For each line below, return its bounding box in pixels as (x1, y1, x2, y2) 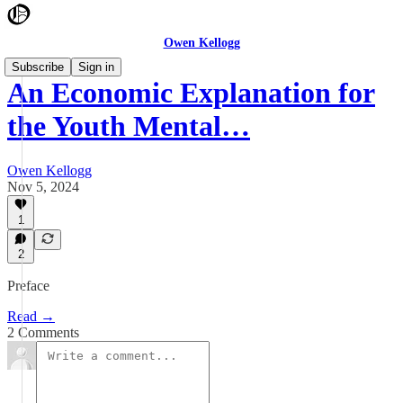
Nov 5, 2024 (7, 178, 79, 194)
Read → (7, 309, 55, 324)
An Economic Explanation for (7, 76, 375, 110)
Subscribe (12, 60, 64, 74)
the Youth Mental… (7, 110, 250, 143)
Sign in (78, 60, 114, 74)
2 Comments (7, 325, 79, 340)
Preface (7, 278, 49, 293)
